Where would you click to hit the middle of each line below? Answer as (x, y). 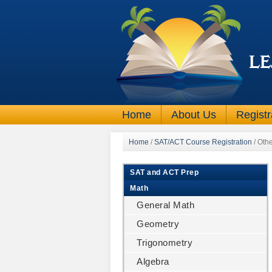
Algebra (153, 261)
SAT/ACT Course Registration (203, 142)
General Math (165, 205)
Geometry (158, 224)
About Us (194, 115)
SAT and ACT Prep (164, 172)
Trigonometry (165, 243)
